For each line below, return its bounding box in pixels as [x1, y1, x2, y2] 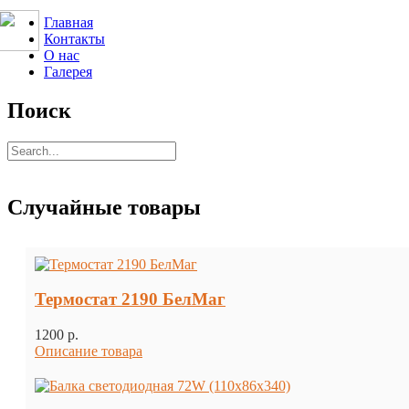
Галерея [44, 64, 92, 79]
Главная [44, 15, 93, 30]
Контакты [44, 31, 105, 47]
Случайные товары [7, 194, 201, 219]
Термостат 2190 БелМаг [35, 289, 225, 309]
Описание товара [35, 343, 142, 360]
